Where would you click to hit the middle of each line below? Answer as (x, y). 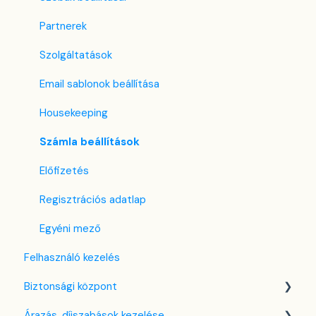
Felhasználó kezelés (72, 258)
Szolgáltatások (76, 55)
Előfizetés (64, 171)
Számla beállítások (90, 142)
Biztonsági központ (71, 287)
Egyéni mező (70, 229)
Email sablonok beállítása (99, 84)
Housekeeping (74, 113)
